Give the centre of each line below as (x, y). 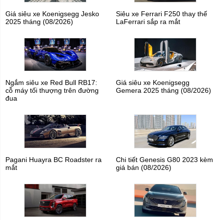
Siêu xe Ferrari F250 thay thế (161, 14)
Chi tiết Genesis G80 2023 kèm (164, 159)
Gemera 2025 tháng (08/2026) (163, 91)
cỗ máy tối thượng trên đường (52, 91)
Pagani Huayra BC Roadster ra (54, 159)
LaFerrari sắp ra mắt (148, 22)
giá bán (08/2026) (143, 167)
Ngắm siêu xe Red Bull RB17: (52, 83)
